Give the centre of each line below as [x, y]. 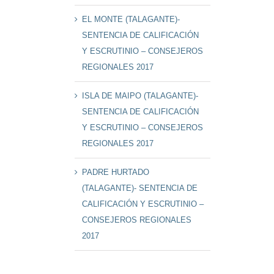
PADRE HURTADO [116, 172]
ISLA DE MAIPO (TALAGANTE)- [140, 96]
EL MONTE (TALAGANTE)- [131, 20]
